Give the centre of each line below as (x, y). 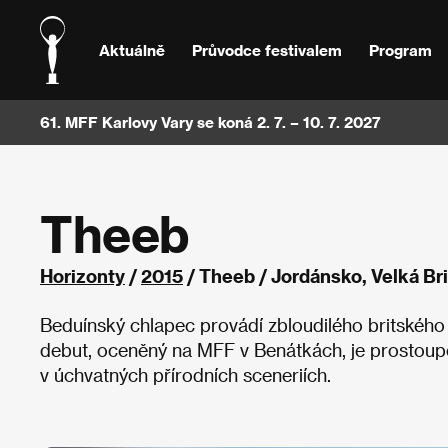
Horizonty (82, 275)
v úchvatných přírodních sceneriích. (185, 374)
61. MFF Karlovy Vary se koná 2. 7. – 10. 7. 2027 (210, 122)
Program (400, 49)
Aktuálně (132, 49)
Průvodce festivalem (266, 49)
